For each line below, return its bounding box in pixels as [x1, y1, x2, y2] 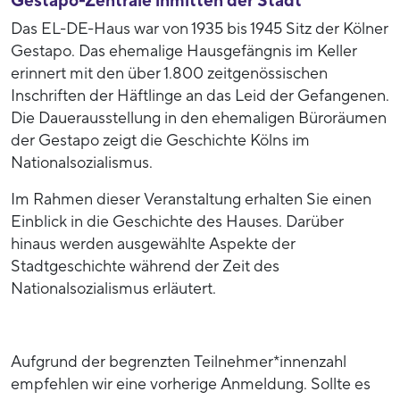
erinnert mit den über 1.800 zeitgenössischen [11, 63, 328, 85]
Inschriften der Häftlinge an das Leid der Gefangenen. [11, 86, 389, 107]
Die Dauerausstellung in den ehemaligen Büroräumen [11, 108, 387, 129]
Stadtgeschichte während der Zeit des [11, 256, 279, 278]
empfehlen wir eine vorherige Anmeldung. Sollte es [11, 374, 371, 396]
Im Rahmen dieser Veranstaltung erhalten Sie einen [11, 189, 371, 211]
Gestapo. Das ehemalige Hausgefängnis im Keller [11, 41, 357, 62]
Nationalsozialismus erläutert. [11, 279, 216, 300]
